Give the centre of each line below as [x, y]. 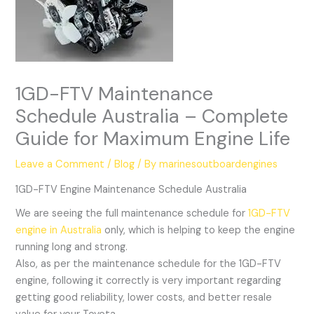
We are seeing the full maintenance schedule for [132, 214]
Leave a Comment [60, 164]
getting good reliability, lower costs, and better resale [144, 298]
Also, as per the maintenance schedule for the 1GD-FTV [149, 264]
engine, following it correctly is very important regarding [149, 281]
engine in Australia [60, 231]
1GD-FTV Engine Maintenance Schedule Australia [131, 190]
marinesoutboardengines [219, 164]
